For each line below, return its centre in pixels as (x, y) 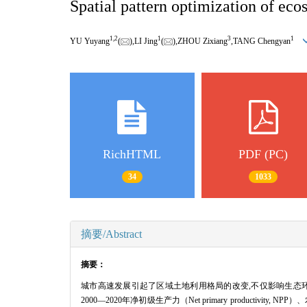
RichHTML (132, 154)
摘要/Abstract (111, 234)
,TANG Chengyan (261, 41)
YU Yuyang (90, 41)
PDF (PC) (263, 154)
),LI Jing (144, 41)
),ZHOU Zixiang (200, 41)
